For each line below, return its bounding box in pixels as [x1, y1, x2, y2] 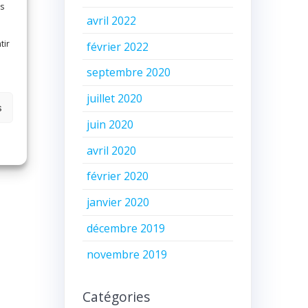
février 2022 [87, 38, 149, 54]
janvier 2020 [87, 195, 150, 210]
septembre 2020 [87, 65, 171, 80]
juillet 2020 [87, 91, 143, 107]
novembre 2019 [87, 246, 168, 262]
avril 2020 [87, 142, 137, 158]
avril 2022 [87, 12, 137, 28]
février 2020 [87, 168, 149, 184]
